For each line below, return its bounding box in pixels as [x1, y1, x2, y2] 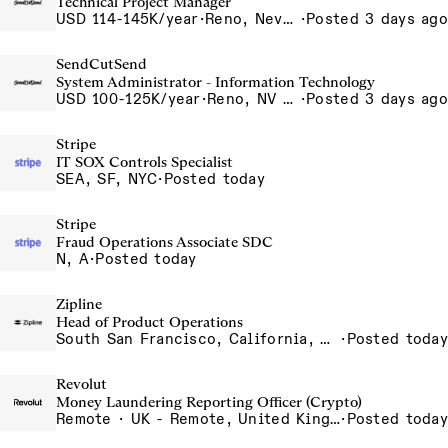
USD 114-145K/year [56, 10, 199, 28]
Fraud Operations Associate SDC [56, 233, 273, 251]
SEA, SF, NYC [56, 170, 158, 188]
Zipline [56, 295, 102, 313]
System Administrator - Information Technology [56, 73, 375, 91]
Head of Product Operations [56, 313, 243, 331]
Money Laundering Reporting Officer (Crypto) [56, 393, 362, 411]
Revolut [56, 375, 107, 393]
